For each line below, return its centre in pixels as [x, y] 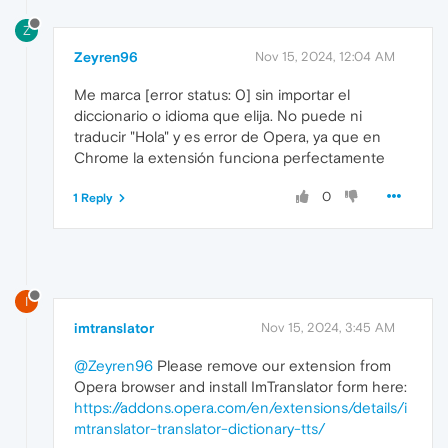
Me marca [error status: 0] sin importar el [212, 94]
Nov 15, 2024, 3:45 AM [328, 328]
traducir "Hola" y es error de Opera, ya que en [227, 136]
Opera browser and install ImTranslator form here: [240, 387]
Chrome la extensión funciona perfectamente [229, 157]
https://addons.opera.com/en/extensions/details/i [240, 408]
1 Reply [93, 197]
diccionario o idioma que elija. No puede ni [218, 115]
